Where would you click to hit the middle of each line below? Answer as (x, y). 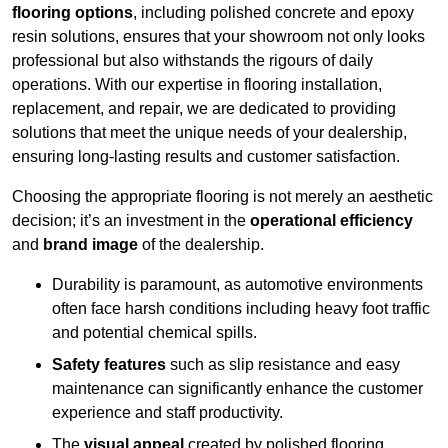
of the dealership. (201, 245)
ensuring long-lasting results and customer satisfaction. (206, 157)
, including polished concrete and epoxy (273, 13)
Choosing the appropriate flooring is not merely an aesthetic (222, 197)
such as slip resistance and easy (283, 365)
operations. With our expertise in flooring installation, (197, 85)
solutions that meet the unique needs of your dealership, (209, 133)
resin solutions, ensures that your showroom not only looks (218, 37)
